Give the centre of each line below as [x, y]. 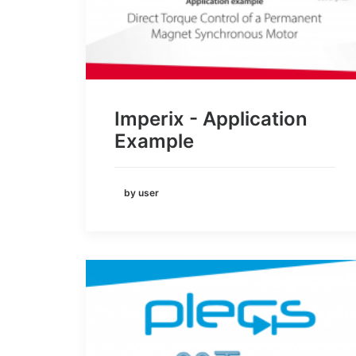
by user [141, 193]
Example [154, 141]
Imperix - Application [211, 118]
